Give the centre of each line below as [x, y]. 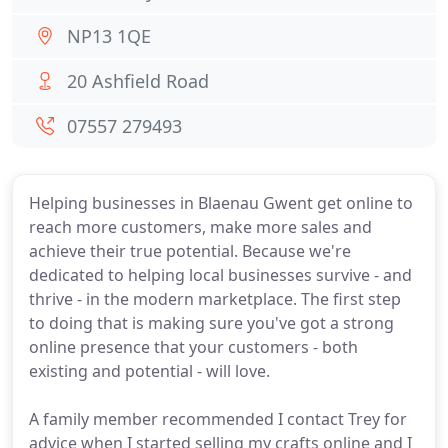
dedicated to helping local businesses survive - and [220, 275]
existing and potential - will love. [149, 371]
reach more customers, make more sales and [200, 227]
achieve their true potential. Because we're [190, 251]
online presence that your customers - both [193, 347]
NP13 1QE [109, 36]
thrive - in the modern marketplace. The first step [215, 299]
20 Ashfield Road [138, 81]
